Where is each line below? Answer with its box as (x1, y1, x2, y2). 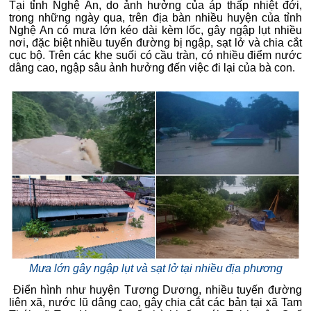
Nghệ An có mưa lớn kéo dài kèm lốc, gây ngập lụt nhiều (9, 24, 302, 36)
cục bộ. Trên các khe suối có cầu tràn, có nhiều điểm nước (9, 49, 302, 61)
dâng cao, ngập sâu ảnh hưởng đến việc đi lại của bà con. (9, 62, 295, 74)
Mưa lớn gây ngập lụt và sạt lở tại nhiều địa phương (28, 262, 283, 274)
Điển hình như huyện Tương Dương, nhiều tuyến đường (9, 284, 302, 296)
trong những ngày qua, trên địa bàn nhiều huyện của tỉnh (9, 12, 302, 24)
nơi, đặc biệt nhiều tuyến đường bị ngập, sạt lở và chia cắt (9, 37, 302, 49)
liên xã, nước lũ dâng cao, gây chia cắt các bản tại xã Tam (9, 296, 302, 308)
